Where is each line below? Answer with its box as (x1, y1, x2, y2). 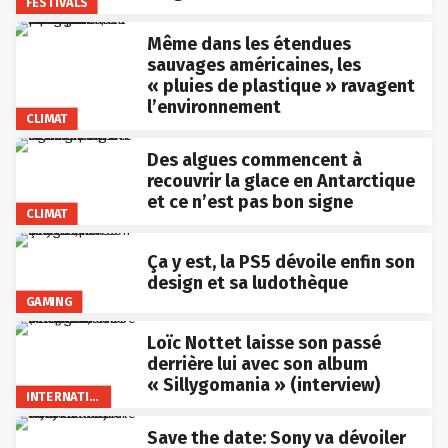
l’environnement (146, 95, 281, 118)
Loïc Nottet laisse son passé (146, 331, 381, 354)
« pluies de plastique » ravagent (146, 74, 415, 97)
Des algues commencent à (146, 148, 362, 171)
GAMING (25, 293, 73, 309)
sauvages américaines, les (146, 53, 361, 76)
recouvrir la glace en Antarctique (146, 169, 415, 192)
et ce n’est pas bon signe (146, 190, 353, 213)
